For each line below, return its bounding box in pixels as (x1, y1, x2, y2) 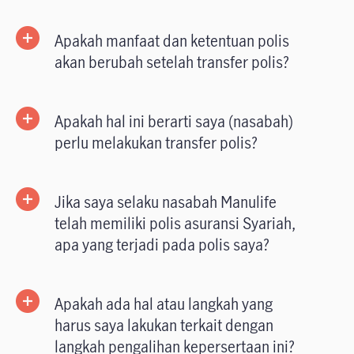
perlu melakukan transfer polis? (55, 132, 258, 154)
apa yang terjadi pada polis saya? (55, 234, 269, 256)
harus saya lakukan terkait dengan (55, 314, 273, 337)
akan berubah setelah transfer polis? (55, 51, 289, 73)
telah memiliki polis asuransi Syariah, (55, 213, 296, 235)
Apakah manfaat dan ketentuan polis (55, 30, 289, 52)
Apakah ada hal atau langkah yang (55, 293, 273, 315)
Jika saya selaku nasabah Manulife (55, 191, 277, 213)
